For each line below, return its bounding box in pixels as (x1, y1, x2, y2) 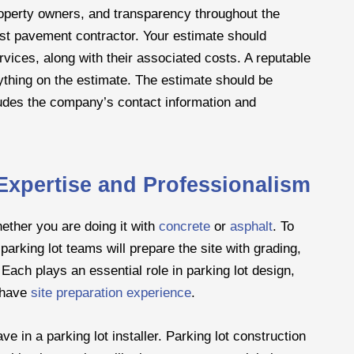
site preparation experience (31, 285, 191, 300)
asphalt (230, 219, 273, 234)
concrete (159, 219, 210, 234)
